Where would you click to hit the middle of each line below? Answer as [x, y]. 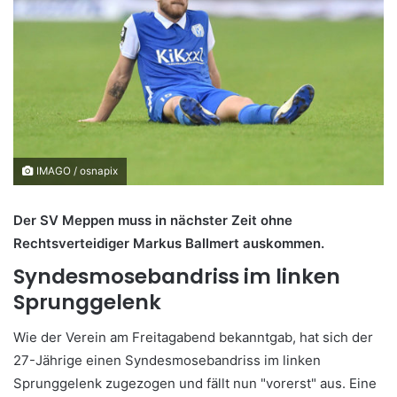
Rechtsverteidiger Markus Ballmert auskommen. [169, 244]
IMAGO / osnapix [76, 171]
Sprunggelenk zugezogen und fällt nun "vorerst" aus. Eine [195, 383]
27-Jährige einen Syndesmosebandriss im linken [167, 360]
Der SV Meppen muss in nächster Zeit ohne [153, 221]
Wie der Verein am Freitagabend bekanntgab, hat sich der [193, 337]
